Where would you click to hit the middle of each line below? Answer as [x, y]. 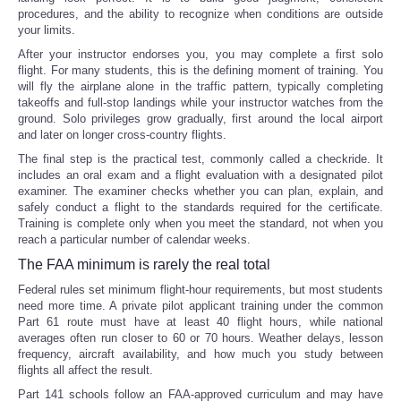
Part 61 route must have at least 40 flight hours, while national [200, 321]
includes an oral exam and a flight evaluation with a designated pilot [200, 175]
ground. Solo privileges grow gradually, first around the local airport [200, 118]
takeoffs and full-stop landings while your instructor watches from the [200, 102]
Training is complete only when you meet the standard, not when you [200, 223]
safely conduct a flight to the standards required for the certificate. [200, 207]
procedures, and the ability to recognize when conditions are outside [200, 13]
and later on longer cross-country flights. [122, 134]
